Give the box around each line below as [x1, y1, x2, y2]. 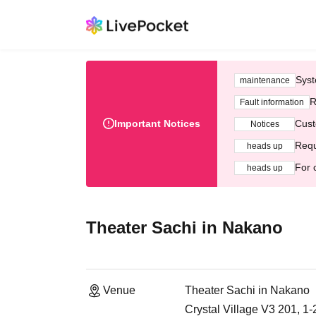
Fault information [240, 97, 304, 107]
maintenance [240, 75, 290, 85]
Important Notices [114, 118, 200, 129]
